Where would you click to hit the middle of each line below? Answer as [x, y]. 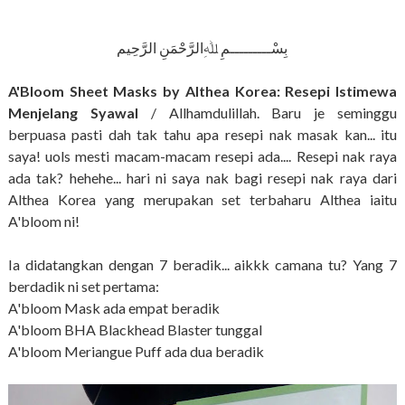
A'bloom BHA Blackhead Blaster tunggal [135, 330]
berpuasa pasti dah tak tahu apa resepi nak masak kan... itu [202, 135]
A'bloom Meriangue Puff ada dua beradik [137, 352]
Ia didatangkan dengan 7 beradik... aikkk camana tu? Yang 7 [202, 265]
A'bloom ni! [43, 221]
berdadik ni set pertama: [83, 287]
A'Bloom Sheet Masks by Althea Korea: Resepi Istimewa [202, 91]
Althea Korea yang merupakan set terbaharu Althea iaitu [202, 200]
